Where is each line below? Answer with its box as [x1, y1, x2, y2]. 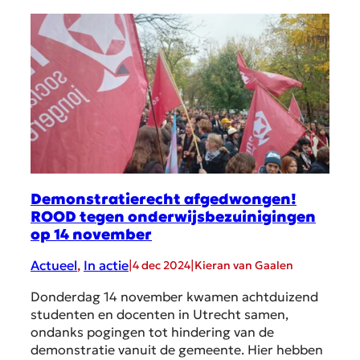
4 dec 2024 [133, 257, 190, 272]
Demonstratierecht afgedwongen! [31, 189, 297, 208]
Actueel [31, 257, 77, 274]
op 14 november [31, 224, 152, 243]
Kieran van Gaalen [194, 257, 293, 272]
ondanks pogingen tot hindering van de [31, 323, 274, 340]
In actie [84, 257, 129, 274]
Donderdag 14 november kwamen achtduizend [31, 288, 318, 305]
